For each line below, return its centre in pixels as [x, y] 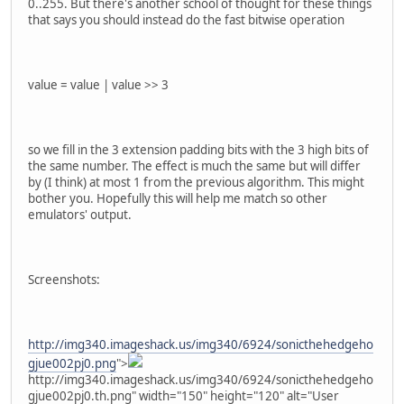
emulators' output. [80, 214]
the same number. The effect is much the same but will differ [194, 165]
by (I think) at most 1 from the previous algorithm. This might [196, 182]
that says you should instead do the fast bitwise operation [186, 19]
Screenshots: [64, 279]
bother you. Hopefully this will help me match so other [178, 198]
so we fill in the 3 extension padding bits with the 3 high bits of [198, 149]
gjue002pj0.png [72, 363]
